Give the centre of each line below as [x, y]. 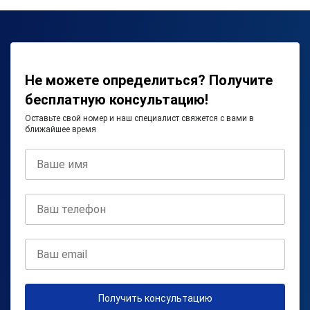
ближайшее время [61, 129]
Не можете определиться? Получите [149, 80]
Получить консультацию [155, 298]
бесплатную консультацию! [117, 99]
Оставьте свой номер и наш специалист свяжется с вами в [139, 118]
